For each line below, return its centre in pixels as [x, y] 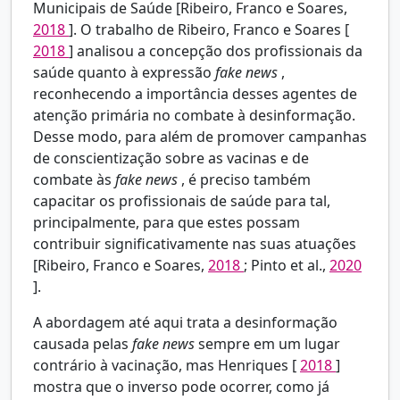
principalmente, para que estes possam [167, 223]
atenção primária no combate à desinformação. [194, 116]
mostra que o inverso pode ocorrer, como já [181, 387]
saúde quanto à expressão [124, 73]
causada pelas [83, 344]
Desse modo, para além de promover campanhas [200, 137]
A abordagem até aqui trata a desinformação [185, 323]
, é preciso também [246, 180]
